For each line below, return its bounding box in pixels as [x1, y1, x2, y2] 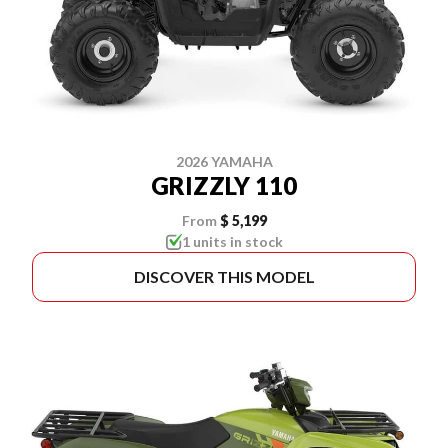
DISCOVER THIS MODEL [133, 266, 315, 286]
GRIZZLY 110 [151, 170, 297, 200]
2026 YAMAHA [175, 152, 273, 170]
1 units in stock [181, 232, 283, 250]
